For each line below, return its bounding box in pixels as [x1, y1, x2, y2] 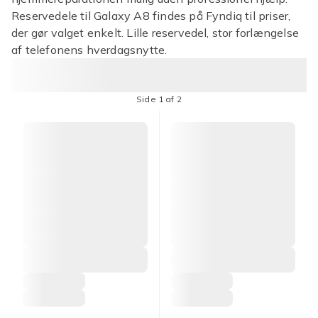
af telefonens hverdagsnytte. [11, 43, 168, 57]
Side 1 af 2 [136, 94, 182, 104]
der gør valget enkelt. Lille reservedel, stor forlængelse [11, 26, 299, 40]
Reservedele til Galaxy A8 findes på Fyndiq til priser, [11, 9, 291, 23]
